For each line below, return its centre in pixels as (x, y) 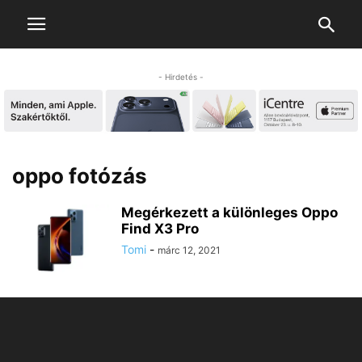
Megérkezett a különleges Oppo (229, 213)
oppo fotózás (80, 176)
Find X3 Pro (160, 229)
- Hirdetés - (181, 77)
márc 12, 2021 (189, 250)
